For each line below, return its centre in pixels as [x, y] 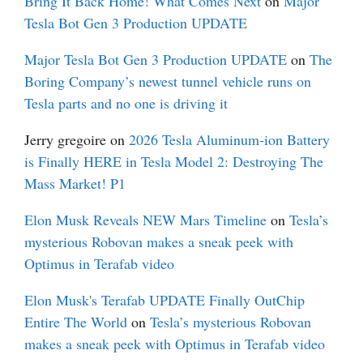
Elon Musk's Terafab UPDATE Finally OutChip [164, 300]
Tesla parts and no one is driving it [126, 103]
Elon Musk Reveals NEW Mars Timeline [145, 220]
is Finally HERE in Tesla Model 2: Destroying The [174, 162]
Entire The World [76, 322]
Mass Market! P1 [75, 184]
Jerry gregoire [65, 140]
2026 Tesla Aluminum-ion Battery [229, 140]
